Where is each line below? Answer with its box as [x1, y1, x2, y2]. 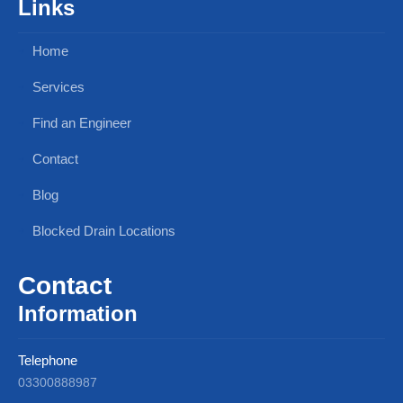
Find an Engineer [29, 114, 131, 130]
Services [29, 78, 85, 94]
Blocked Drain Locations [29, 222, 175, 238]
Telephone [18, 352, 77, 368]
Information [18, 300, 138, 326]
